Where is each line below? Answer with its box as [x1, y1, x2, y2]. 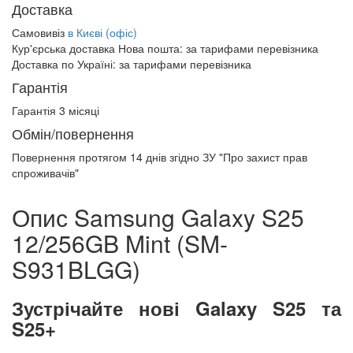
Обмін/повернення [12, 123, 134, 143]
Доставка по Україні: [12, 56, 119, 72]
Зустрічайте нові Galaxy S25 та [12, 295, 341, 321]
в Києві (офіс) [68, 24, 137, 40]
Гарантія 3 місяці [12, 102, 99, 118]
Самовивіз [12, 24, 68, 40]
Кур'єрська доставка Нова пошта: [12, 40, 186, 56]
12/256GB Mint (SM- [12, 226, 228, 260]
